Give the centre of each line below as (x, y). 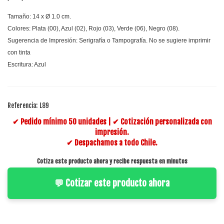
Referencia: (22, 105)
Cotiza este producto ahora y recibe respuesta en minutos (112, 161)
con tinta (19, 53)
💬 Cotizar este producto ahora (112, 183)
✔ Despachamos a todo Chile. (112, 142)
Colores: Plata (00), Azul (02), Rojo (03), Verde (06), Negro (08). (93, 29)
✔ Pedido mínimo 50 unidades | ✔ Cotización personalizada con (112, 121)
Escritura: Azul (27, 65)
